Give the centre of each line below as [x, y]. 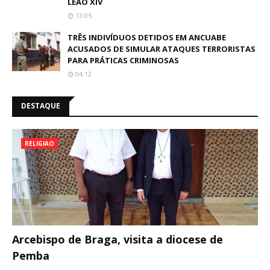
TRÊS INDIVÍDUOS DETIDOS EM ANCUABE [147, 37]
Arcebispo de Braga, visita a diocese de [118, 239]
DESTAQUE [41, 106]
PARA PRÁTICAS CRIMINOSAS [123, 60]
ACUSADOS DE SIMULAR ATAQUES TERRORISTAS [162, 49]
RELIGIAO [39, 143]
